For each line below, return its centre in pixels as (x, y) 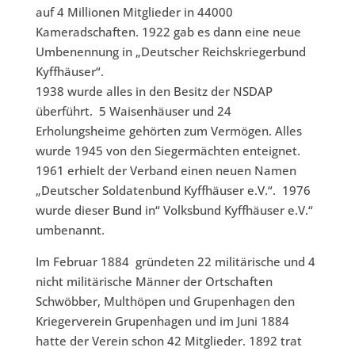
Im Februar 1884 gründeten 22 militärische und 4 (175, 261)
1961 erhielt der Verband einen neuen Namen (166, 170)
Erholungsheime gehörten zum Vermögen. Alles (168, 131)
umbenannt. (70, 230)
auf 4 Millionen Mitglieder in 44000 (134, 12)
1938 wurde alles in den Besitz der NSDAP (154, 91)
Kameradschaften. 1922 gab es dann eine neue (168, 32)
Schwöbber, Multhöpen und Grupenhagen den (165, 301)
